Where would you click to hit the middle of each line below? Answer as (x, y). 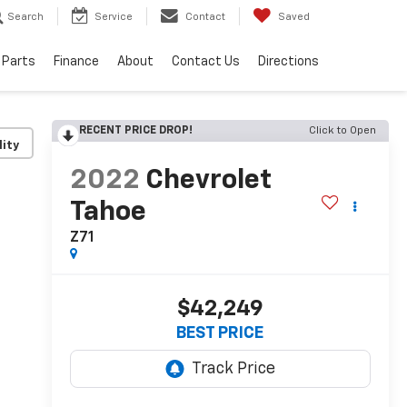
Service (114, 17)
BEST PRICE (220, 334)
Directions (288, 62)
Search (25, 17)
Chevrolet (208, 181)
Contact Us (206, 62)
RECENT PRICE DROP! (135, 131)
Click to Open (342, 131)
